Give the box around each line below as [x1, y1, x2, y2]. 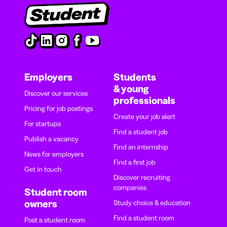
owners [24, 198, 57, 210]
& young [113, 83, 148, 95]
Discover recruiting [113, 173, 170, 182]
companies [113, 183, 146, 193]
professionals [113, 94, 175, 107]
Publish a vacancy [24, 134, 79, 144]
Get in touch [24, 165, 62, 174]
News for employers [24, 149, 84, 159]
